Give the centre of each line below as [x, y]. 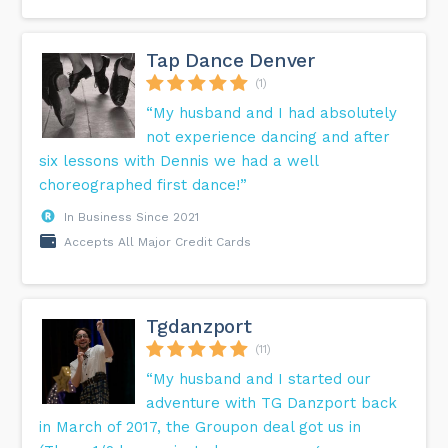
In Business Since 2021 [132, 217]
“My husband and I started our [259, 379]
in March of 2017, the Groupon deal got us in [200, 427]
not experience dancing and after [268, 137]
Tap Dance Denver [230, 61]
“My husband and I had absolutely [272, 113]
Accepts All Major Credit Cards [158, 242]
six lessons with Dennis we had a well [179, 161]
